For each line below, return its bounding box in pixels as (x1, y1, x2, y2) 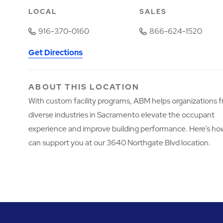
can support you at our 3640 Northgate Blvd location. (28, 137, 211, 148)
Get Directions (28, 47, 83, 58)
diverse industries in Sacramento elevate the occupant (28, 110, 215, 120)
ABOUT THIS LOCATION (28, 82, 140, 93)
